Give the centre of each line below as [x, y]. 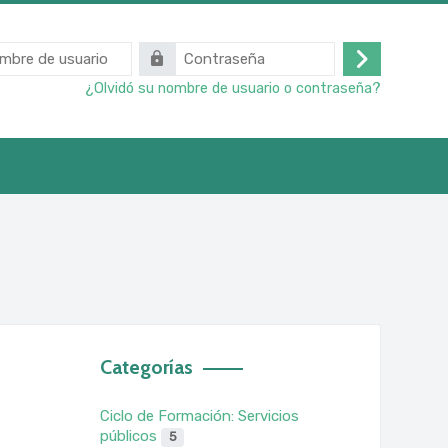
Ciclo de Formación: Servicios [200, 416]
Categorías [147, 367]
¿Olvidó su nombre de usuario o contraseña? [232, 87]
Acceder [388, 69]
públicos [131, 436]
